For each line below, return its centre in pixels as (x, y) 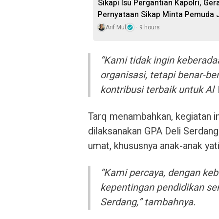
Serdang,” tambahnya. (148, 202)
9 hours (150, 27)
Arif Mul (116, 27)
